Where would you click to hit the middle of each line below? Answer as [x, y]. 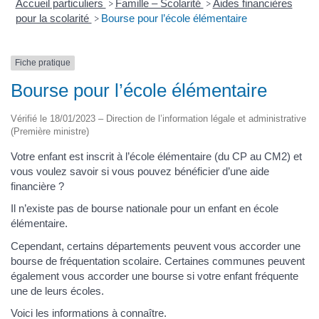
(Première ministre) [50, 131]
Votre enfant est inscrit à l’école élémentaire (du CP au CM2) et [156, 156]
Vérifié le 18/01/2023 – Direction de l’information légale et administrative [158, 118]
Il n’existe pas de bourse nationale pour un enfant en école [145, 208]
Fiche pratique [43, 63]
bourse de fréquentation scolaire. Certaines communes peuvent [158, 261]
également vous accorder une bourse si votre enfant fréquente [155, 276]
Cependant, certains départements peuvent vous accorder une [156, 246]
